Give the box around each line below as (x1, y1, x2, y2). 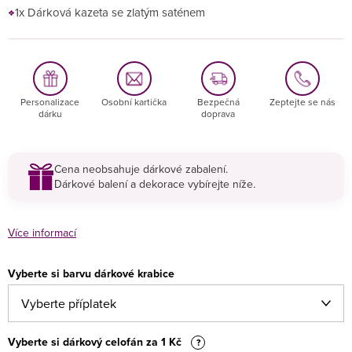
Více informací (8, 225, 76, 240)
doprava (201, 107, 235, 120)
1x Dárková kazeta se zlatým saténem (15, 4, 205, 20)
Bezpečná (196, 95, 240, 108)
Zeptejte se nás (269, 95, 335, 108)
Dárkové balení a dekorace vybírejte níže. (54, 176, 255, 192)
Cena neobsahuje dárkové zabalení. (54, 161, 228, 177)
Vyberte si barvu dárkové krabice (8, 266, 174, 281)
